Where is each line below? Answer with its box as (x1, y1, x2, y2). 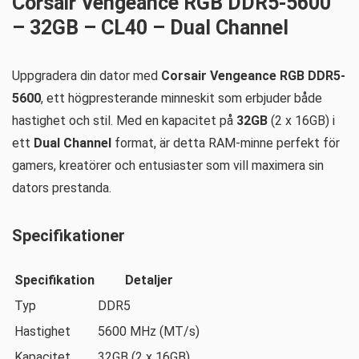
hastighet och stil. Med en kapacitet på (12, 113, 236, 128)
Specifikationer (12, 226, 125, 245)
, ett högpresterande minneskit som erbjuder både (41, 91, 322, 106)
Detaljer (124, 272, 173, 288)
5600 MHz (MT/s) (98, 324, 200, 339)
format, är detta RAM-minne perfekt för (111, 135, 340, 151)
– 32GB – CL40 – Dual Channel (12, 16, 288, 39)
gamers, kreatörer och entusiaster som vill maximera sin (12, 158, 324, 173)
